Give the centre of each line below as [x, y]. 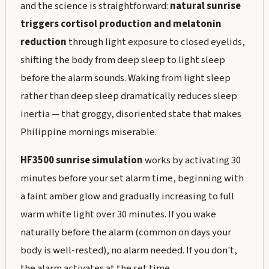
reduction [43, 42]
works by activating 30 [192, 160]
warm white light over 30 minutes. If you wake [118, 214]
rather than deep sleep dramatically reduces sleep [128, 96]
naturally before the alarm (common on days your [125, 232]
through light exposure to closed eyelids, [156, 42]
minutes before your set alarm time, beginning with [132, 178]
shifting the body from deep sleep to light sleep [122, 60]
